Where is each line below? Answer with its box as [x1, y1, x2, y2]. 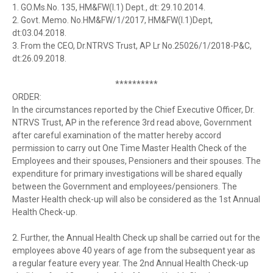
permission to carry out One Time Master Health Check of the [12, 143, 247, 154]
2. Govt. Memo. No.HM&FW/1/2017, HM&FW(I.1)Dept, [12, 15, 213, 26]
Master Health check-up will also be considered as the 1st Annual [12, 194, 260, 205]
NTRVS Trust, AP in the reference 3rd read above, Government [12, 118, 252, 128]
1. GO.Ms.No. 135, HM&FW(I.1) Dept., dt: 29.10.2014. [12, 2, 205, 13]
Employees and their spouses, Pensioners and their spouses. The [12, 156, 261, 166]
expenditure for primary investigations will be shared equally [12, 169, 243, 179]
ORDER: [12, 92, 41, 102]
